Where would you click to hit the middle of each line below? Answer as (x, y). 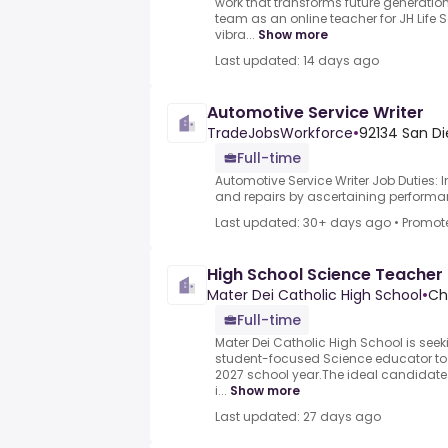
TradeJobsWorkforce (280, 133)
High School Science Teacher (325, 275)
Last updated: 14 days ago (297, 61)
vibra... (235, 35)
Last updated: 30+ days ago (303, 223)
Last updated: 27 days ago (298, 417)
